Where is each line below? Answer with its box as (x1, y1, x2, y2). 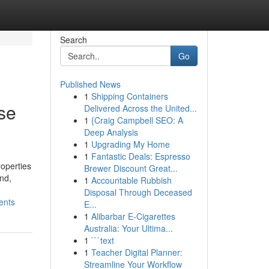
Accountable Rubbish (91, 174, 172, 186)
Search (59, 34, 87, 46)
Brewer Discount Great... (83, 162, 178, 174)
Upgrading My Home (91, 138, 170, 150)
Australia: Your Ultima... (83, 222, 173, 234)
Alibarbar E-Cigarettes (91, 210, 175, 222)
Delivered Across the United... (83, 102, 197, 114)
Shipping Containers (91, 90, 168, 102)
